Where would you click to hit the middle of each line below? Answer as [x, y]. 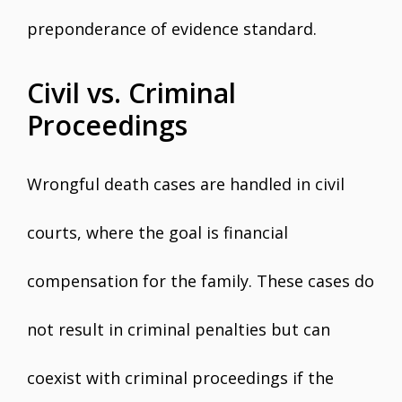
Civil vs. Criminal [131, 93]
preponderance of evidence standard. [172, 29]
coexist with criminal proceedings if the [180, 378]
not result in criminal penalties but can [179, 329]
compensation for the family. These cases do [201, 281]
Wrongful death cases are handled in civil [186, 184]
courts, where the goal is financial [157, 232]
